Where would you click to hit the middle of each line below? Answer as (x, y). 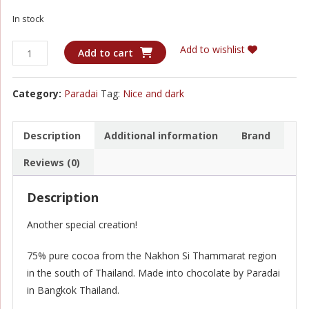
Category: (38, 94)
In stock (28, 19)
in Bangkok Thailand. (73, 290)
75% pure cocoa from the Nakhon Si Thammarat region (151, 256)
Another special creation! (82, 225)
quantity (29, 170)
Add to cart (105, 53)
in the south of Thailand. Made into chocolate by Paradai (153, 273)
